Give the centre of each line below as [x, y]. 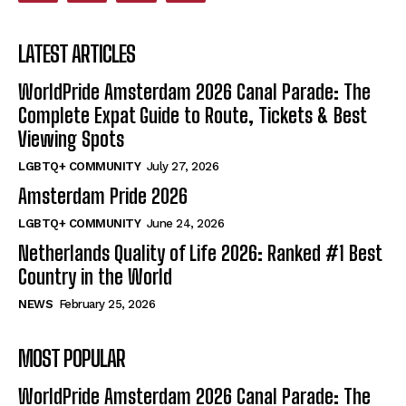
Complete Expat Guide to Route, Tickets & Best [193, 115]
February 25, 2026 [106, 304]
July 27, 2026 [182, 166]
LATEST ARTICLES [77, 53]
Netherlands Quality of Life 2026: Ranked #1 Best [200, 253]
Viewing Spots [71, 139]
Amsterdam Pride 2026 [103, 196]
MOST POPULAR [72, 358]
